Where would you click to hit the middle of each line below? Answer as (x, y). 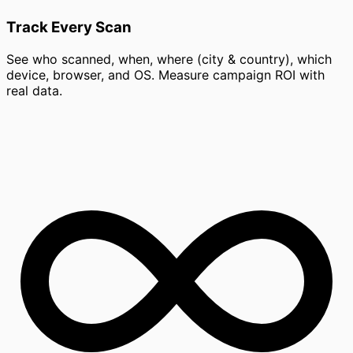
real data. (34, 91)
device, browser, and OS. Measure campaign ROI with (165, 75)
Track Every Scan (69, 28)
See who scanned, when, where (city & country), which (169, 59)
